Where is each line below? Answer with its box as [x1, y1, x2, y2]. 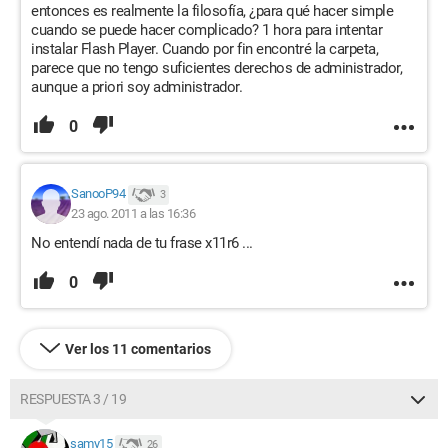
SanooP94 [71, 186, 125, 202]
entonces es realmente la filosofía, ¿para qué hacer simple [31, 2, 393, 20]
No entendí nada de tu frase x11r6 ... [31, 234, 253, 252]
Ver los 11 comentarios [65, 341, 211, 357]
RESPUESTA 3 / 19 [20, 391, 126, 407]
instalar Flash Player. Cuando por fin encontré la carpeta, [31, 40, 378, 58]
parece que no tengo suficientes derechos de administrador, [31, 59, 402, 77]
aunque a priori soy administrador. [31, 78, 242, 96]
